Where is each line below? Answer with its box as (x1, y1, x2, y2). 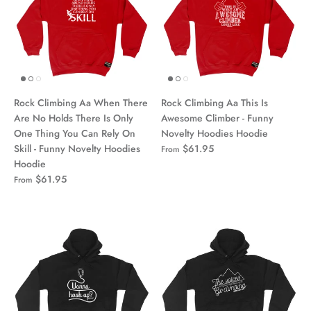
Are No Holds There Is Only (14, 110, 133, 125)
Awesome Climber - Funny (161, 110, 274, 125)
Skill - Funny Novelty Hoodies (14, 141, 140, 155)
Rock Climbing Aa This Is (161, 95, 268, 110)
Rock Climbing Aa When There (14, 95, 148, 110)
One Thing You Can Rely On (14, 126, 135, 140)
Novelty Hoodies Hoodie (161, 126, 268, 140)
